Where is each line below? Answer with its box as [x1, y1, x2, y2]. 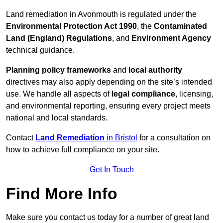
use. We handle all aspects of [6, 90, 111, 99]
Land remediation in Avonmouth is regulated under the [6, 10, 197, 19]
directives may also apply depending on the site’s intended [6, 78, 212, 87]
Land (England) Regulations [6, 34, 112, 43]
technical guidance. [6, 46, 75, 55]
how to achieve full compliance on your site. [6, 145, 159, 154]
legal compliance [111, 90, 175, 99]
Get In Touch [89, 165, 134, 174]
